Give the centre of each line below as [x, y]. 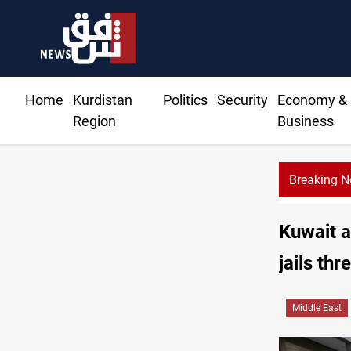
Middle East [317, 308]
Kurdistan [103, 100]
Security [242, 100]
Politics [185, 100]
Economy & [312, 100]
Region [94, 121]
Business [305, 121]
